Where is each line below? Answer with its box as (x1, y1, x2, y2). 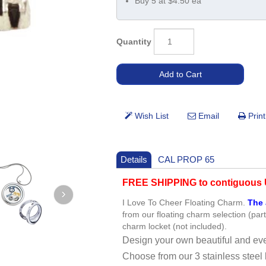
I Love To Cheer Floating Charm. (122, 198, 248, 208)
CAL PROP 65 (158, 154, 215, 165)
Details (121, 154, 148, 165)
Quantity (116, 36, 152, 46)
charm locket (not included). (122, 221, 227, 232)
